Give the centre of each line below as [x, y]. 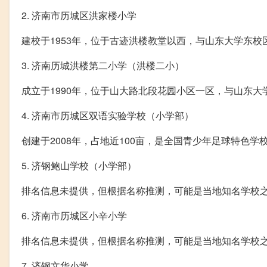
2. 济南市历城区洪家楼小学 [79, 15]
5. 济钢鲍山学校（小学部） [79, 165]
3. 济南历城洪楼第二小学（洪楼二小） [103, 65]
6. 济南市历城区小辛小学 [74, 215]
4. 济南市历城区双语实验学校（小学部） [108, 115]
